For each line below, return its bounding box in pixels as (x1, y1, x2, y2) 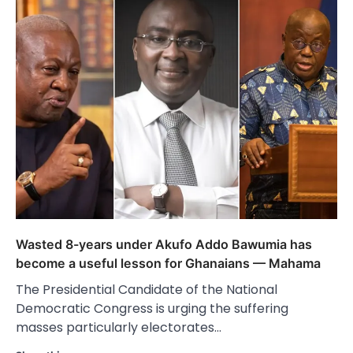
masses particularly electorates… (16, 318, 221, 336)
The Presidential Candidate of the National (16, 280, 277, 299)
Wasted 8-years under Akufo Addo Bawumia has (16, 236, 312, 252)
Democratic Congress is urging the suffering (16, 299, 288, 318)
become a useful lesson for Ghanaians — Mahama (16, 255, 321, 271)
